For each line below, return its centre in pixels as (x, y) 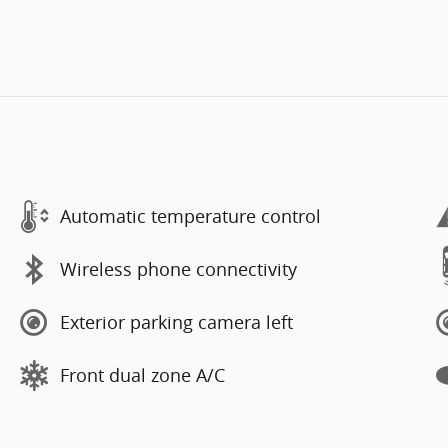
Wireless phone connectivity (178, 269)
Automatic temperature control (190, 216)
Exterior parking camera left (176, 322)
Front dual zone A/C (142, 375)
